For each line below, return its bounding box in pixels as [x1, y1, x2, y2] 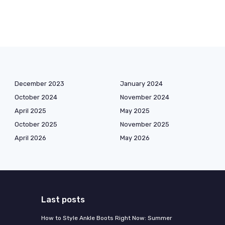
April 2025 [15, 106, 46, 115]
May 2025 [120, 106, 150, 115]
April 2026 [15, 134, 46, 142]
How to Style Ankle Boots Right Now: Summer [41, 214, 172, 221]
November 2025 [120, 120, 169, 128]
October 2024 [15, 93, 57, 101]
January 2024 [120, 79, 163, 87]
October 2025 [15, 120, 57, 128]
